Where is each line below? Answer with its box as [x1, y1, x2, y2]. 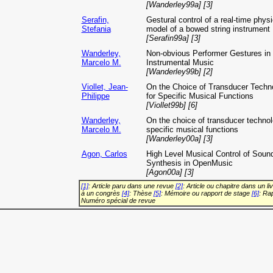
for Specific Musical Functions [146, 91, 253, 101]
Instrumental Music [146, 58, 214, 68]
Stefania [81, 24, 111, 34]
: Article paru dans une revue [88, 182, 175, 190]
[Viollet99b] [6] [146, 101, 197, 110]
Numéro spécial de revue [80, 197, 155, 205]
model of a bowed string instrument [146, 24, 270, 34]
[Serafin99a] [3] [146, 34, 200, 43]
